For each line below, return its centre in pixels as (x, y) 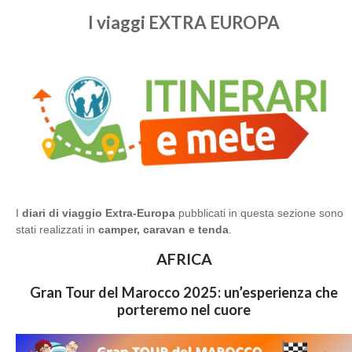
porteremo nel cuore (184, 309)
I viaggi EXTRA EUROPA (184, 22)
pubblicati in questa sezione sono (259, 213)
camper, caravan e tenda (163, 229)
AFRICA (184, 258)
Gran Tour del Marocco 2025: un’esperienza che (184, 292)
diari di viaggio (62, 213)
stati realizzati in (57, 229)
